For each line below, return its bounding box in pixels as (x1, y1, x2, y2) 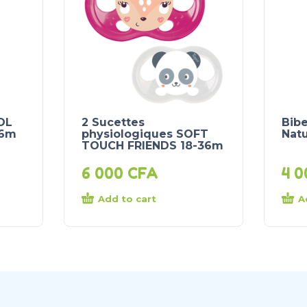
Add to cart (98, 193, 156, 205)
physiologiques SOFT (82, 127, 208, 141)
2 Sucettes (82, 116, 145, 130)
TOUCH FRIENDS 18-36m (82, 139, 223, 153)
